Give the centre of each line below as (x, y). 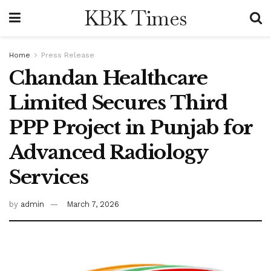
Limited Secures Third (119, 103)
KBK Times (135, 18)
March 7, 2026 (93, 204)
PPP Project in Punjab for (131, 128)
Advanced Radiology (108, 152)
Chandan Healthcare (108, 78)
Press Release (68, 55)
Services (49, 177)
